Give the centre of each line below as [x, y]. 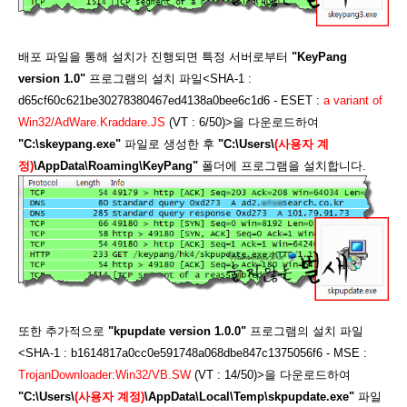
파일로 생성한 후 [169, 144]
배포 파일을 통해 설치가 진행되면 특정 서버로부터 [155, 57]
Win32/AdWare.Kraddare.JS [92, 122]
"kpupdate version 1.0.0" [177, 331]
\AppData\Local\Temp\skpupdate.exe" [249, 397]
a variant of [353, 100]
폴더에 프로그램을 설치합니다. [282, 166]
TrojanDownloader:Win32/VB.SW [104, 375]
